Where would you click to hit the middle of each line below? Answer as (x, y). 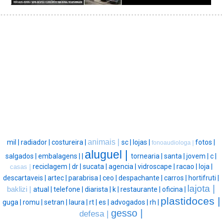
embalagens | (60, 156)
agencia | (123, 166)
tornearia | (147, 156)
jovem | (198, 156)
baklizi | (20, 189)
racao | (187, 166)
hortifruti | (204, 178)
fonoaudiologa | (173, 142)
